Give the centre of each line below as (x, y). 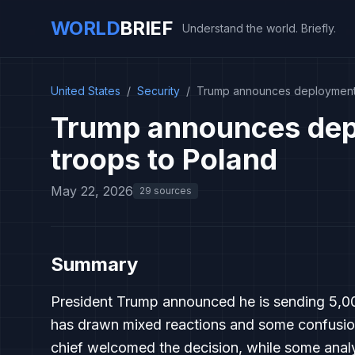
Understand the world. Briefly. (259, 28)
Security (158, 91)
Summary (94, 264)
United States (86, 91)
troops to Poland (164, 159)
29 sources (166, 191)
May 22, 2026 (92, 191)
